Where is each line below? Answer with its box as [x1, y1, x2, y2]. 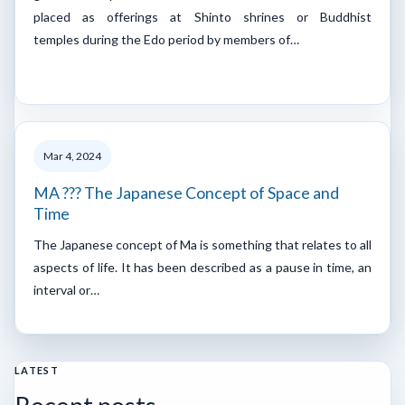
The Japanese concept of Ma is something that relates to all [33, 236, 372, 252]
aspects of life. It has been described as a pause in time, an [33, 259, 372, 275]
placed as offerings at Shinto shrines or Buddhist [33, 8, 372, 24]
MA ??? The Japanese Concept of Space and [33, 183, 339, 202]
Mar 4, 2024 [43, 148, 101, 163]
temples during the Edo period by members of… [33, 31, 299, 47]
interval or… [33, 281, 99, 297]
